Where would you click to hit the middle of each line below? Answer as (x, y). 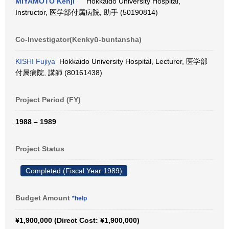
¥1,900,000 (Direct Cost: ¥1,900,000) (77, 220)
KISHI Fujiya (35, 61)
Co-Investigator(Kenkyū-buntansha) (78, 39)
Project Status (40, 149)
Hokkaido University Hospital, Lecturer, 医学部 (131, 61)
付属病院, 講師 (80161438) (59, 73)
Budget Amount (44, 198)
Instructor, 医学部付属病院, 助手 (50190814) (87, 12)
